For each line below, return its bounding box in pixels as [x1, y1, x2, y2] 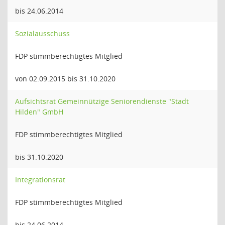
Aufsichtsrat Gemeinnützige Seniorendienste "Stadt [15, 96, 189, 106]
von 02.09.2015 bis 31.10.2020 [15, 74, 116, 83]
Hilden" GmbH [15, 107, 63, 117]
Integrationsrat [15, 175, 65, 184]
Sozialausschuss [15, 29, 70, 38]
